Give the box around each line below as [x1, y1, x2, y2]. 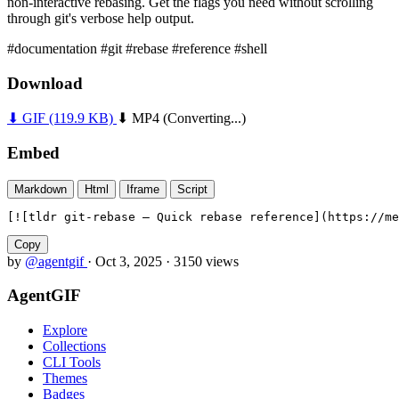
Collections [43, 338, 106, 354]
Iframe [126, 182, 159, 196]
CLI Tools [43, 354, 101, 370]
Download [7, 73, 83, 93]
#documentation [7, 40, 101, 56]
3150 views [174, 253, 239, 269]
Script [177, 182, 208, 196]
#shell [234, 40, 267, 56]
